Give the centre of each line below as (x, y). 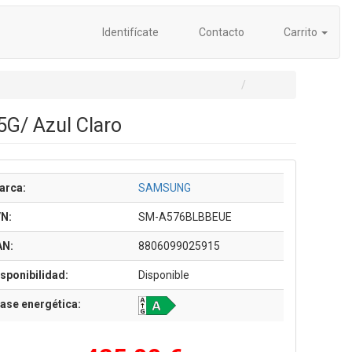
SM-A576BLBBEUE (185, 217)
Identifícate (129, 32)
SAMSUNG (164, 188)
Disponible (163, 275)
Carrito (301, 32)
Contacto (220, 32)
